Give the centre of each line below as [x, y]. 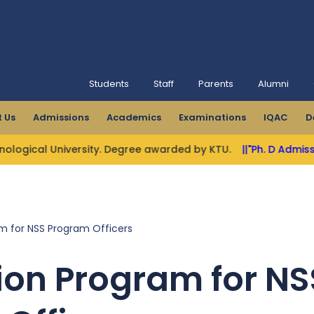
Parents [216, 84]
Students [109, 84]
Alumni [273, 84]
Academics [134, 117]
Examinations [212, 117]
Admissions [61, 117]
